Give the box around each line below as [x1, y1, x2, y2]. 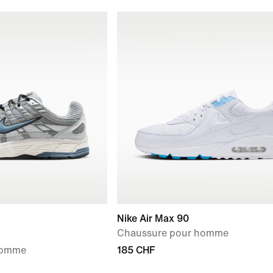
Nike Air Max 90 [117, 213, 189, 224]
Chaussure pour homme [117, 228, 229, 238]
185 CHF [117, 245, 155, 255]
